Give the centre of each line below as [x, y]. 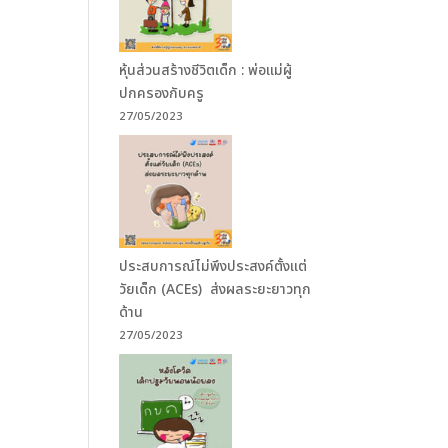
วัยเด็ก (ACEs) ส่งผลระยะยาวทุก [215, 289]
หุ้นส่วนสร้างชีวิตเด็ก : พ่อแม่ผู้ [206, 70]
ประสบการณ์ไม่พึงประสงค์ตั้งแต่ [213, 266]
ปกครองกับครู [164, 93]
